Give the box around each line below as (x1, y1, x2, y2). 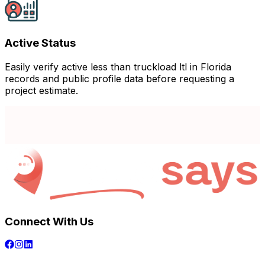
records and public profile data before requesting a (5, 73, 234, 85)
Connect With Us (5, 215, 93, 229)
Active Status (5, 36, 76, 50)
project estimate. (5, 85, 78, 97)
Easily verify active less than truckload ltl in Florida (5, 61, 231, 73)
